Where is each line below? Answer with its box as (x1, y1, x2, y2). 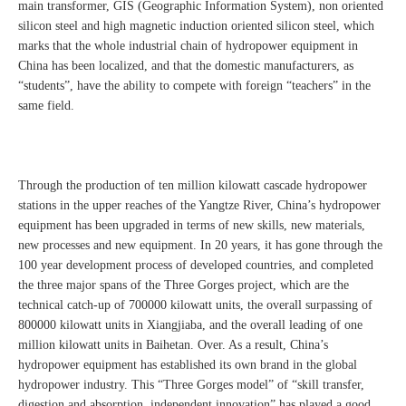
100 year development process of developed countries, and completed (18, 258, 373, 273)
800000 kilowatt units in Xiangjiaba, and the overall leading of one (18, 318, 362, 333)
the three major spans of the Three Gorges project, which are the (18, 278, 349, 293)
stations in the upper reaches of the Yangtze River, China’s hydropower (18, 198, 381, 213)
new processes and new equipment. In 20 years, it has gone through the (18, 238, 382, 253)
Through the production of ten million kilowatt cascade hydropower (18, 179, 367, 193)
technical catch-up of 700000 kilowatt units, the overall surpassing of (18, 298, 372, 313)
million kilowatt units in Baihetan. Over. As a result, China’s (18, 338, 328, 353)
